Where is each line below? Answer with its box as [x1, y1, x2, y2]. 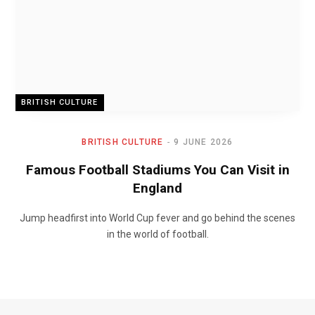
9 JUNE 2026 [174, 136, 233, 147]
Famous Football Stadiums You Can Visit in [25, 161, 290, 178]
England [133, 179, 182, 196]
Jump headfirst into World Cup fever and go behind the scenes [20, 212, 295, 224]
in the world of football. [106, 228, 209, 240]
